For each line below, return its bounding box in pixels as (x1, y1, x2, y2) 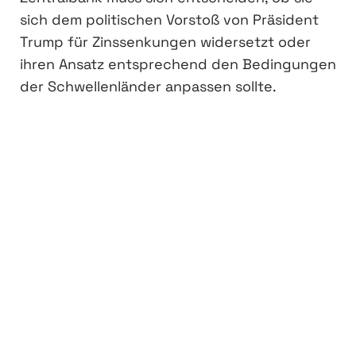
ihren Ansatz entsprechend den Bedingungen (20, 54, 336, 73)
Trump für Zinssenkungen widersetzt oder (20, 32, 311, 51)
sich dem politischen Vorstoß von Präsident (20, 10, 319, 29)
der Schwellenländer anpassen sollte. (20, 76, 277, 95)
